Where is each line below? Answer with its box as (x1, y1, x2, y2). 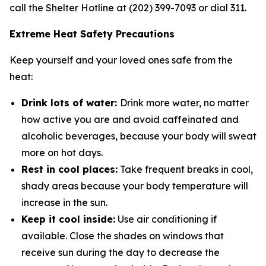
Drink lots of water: (21, 97, 120, 109)
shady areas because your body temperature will (21, 180, 248, 192)
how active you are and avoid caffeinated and (21, 113, 239, 125)
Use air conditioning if (115, 213, 217, 225)
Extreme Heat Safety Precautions (9, 28, 175, 40)
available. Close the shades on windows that (21, 230, 224, 242)
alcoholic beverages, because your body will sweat (21, 130, 256, 142)
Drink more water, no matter (120, 97, 249, 109)
